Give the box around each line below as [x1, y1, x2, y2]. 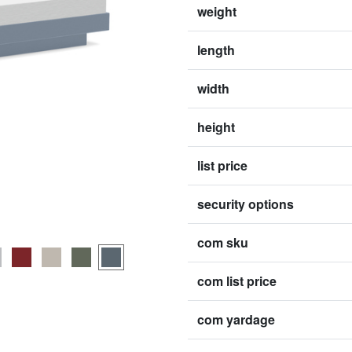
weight [197, 2, 236, 20]
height [197, 118, 235, 136]
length [197, 41, 235, 59]
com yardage [197, 310, 275, 328]
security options [197, 195, 294, 213]
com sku [197, 233, 248, 251]
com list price [197, 272, 277, 290]
